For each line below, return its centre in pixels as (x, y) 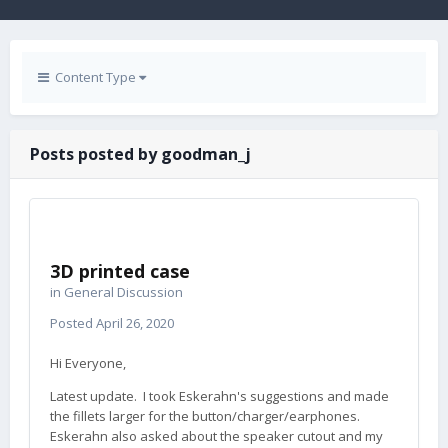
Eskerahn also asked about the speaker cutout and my (216, 436)
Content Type (94, 77)
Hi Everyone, (88, 363)
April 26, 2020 (135, 323)
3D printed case (120, 271)
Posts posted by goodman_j (140, 154)
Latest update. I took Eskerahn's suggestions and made (219, 396)
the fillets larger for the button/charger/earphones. (206, 416)
